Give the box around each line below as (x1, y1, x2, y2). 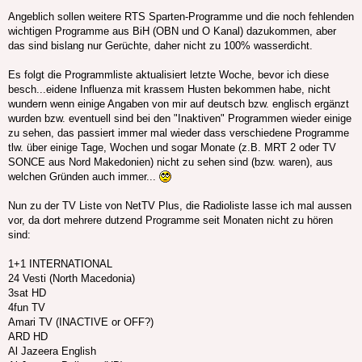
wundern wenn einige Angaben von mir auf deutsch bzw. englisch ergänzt (8, 98, 349, 111)
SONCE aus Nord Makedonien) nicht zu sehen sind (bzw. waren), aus (8, 156, 333, 169)
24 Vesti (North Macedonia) (8, 272, 135, 285)
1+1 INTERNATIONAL (8, 258, 112, 271)
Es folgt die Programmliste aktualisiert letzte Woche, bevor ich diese (8, 69, 329, 82)
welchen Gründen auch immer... (8, 170, 159, 183)
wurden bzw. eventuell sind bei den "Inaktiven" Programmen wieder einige (8, 112, 351, 125)
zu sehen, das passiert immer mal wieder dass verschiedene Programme (8, 127, 349, 140)
